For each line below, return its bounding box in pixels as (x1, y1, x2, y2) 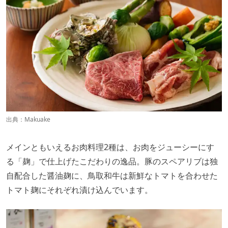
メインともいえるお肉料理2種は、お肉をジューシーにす (6, 141, 214, 153)
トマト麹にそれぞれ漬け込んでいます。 (6, 184, 153, 195)
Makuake (24, 115, 50, 124)
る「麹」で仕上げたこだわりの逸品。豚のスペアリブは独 (6, 155, 218, 167)
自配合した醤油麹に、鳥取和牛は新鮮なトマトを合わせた (6, 169, 218, 181)
